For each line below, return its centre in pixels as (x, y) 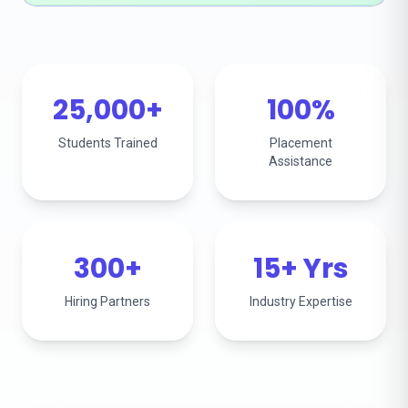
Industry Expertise (301, 301)
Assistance (301, 161)
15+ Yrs (301, 269)
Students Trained (107, 143)
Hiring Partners (107, 301)
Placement (301, 143)
